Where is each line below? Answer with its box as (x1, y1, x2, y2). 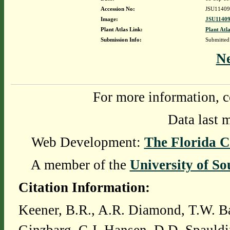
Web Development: (31, 135, 144, 150)
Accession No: (100, 6, 135, 12)
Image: (100, 16, 118, 22)
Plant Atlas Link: (100, 26, 143, 32)
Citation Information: (18, 180, 150, 195)
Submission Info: (100, 36, 142, 43)
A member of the (30, 157, 130, 172)
